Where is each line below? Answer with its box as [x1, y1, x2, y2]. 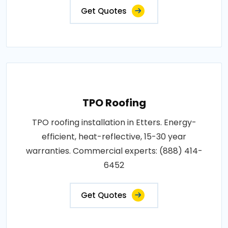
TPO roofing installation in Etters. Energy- [32, 116, 196, 128]
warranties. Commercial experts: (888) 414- [25, 145, 203, 157]
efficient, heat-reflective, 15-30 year [42, 130, 186, 142]
